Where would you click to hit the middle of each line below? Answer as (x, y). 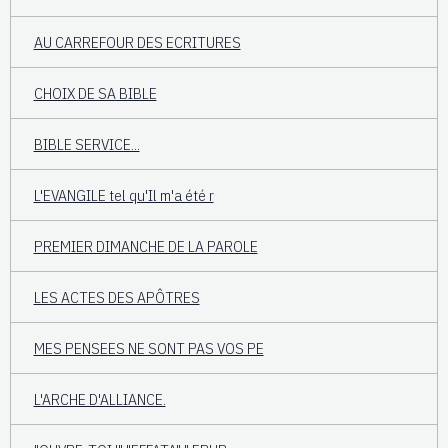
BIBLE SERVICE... (86, 143)
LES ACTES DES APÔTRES (116, 296)
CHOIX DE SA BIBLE (95, 92)
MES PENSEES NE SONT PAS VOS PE (148, 347)
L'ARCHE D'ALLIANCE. (99, 398)
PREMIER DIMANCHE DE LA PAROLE (145, 245)
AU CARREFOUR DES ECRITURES (137, 41)
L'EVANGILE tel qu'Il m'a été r (123, 194)
